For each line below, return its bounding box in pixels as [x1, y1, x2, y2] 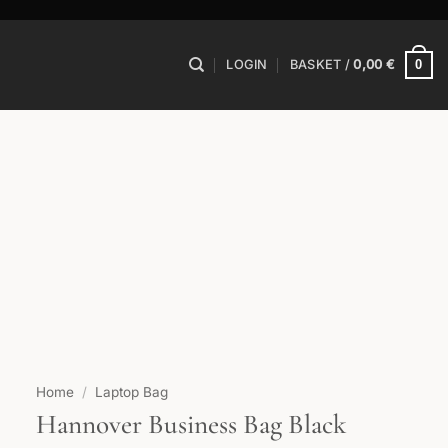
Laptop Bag [95, 384, 169, 400]
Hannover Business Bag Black [35, 407, 346, 441]
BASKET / [289, 57, 354, 72]
